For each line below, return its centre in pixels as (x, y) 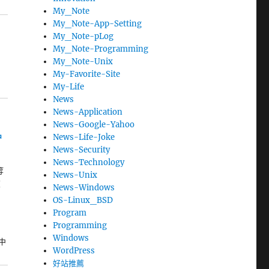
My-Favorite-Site (87, 74)
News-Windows (84, 188)
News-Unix (75, 175)
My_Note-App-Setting (98, 24)
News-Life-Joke (84, 138)
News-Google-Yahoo (94, 125)
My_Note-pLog (83, 37)
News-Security (82, 150)
